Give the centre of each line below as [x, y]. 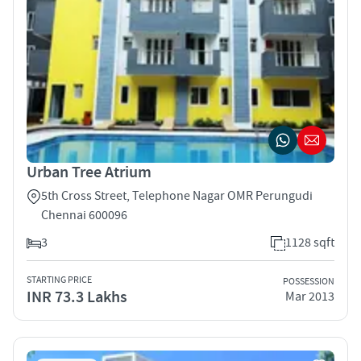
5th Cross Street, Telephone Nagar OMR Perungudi [177, 195]
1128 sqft [310, 242]
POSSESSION [309, 282]
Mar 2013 [310, 297]
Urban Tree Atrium [89, 172]
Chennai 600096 [84, 215]
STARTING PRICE [59, 280]
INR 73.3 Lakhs [77, 297]
